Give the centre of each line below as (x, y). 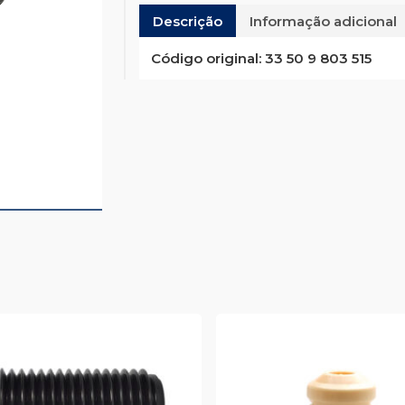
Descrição (187, 21)
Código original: (206, 59)
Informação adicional (323, 21)
